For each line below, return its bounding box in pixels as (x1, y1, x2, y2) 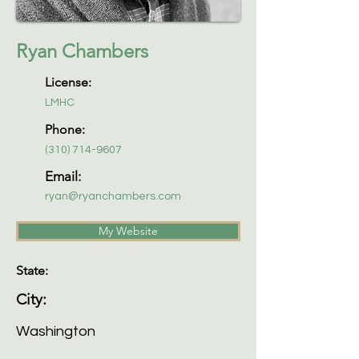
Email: (45, 168, 81, 184)
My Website (99, 224, 158, 238)
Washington (16, 324, 95, 339)
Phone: (45, 122, 85, 137)
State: (16, 263, 48, 278)
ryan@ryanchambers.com (45, 191, 181, 202)
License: (45, 75, 91, 90)
